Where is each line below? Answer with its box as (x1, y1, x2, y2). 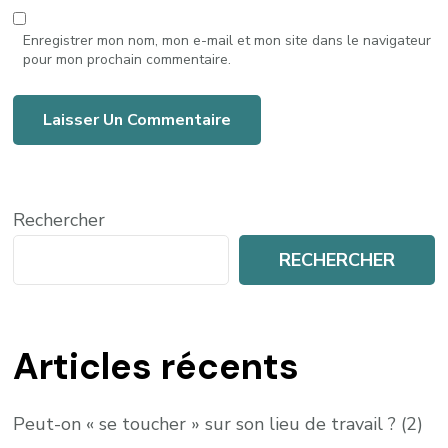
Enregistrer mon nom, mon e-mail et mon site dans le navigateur (23, 30, 432, 50)
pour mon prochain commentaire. (23, 49, 232, 69)
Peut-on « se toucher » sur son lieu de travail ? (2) (13, 411, 424, 436)
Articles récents (13, 342, 300, 390)
